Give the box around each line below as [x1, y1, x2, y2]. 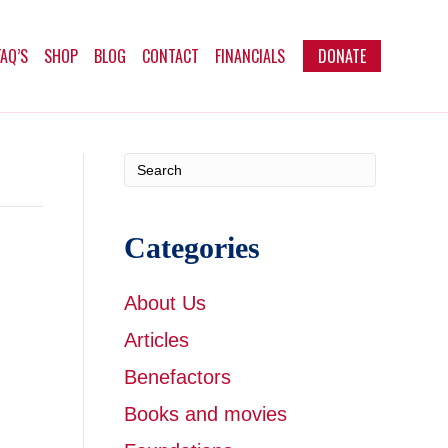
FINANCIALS [215, 44, 285, 68]
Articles [123, 329, 189, 351]
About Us [123, 292, 206, 314]
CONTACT [142, 44, 199, 68]
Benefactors [123, 366, 231, 388]
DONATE [318, 44, 366, 68]
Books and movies [123, 403, 287, 425]
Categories [123, 231, 260, 264]
